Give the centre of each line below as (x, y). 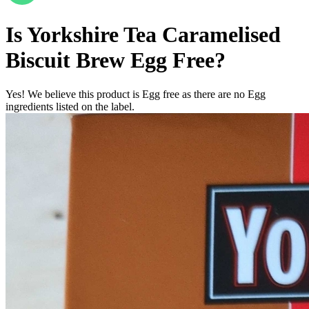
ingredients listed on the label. (70, 106)
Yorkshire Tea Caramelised (154, 35)
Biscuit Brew (65, 60)
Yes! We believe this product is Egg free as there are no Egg (136, 94)
